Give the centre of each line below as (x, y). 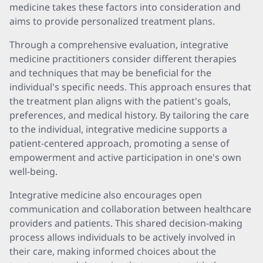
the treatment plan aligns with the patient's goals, (120, 101)
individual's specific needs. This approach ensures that (130, 87)
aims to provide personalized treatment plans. (112, 21)
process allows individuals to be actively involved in (122, 237)
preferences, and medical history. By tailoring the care (129, 115)
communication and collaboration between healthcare (130, 209)
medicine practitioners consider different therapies (123, 59)
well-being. (33, 171)
